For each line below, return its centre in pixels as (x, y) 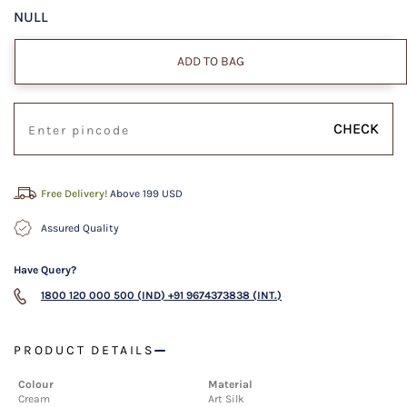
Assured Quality (80, 228)
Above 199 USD (146, 194)
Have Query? (45, 270)
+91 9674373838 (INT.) (225, 296)
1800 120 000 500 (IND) (103, 296)
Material (230, 385)
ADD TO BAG (211, 62)
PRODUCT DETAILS (84, 351)
